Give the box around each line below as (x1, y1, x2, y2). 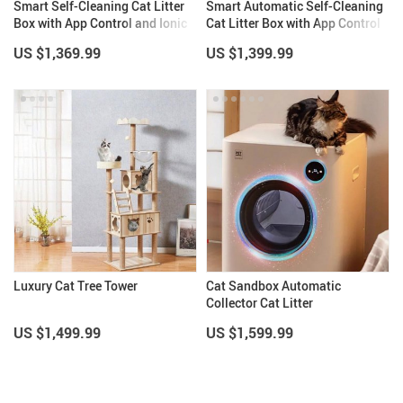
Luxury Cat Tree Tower (13, 277, 138, 294)
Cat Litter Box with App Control (206, 14, 381, 31)
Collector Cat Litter (206, 294, 313, 311)
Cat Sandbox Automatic (206, 277, 341, 294)
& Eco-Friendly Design (206, 31, 329, 49)
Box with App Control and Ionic (13, 14, 187, 31)
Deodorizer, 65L (13, 31, 101, 49)
